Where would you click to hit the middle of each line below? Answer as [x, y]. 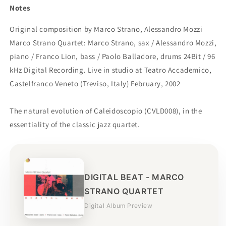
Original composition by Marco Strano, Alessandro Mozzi [106, 29]
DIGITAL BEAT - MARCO [134, 177]
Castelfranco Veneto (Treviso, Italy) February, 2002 [95, 84]
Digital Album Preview [119, 205]
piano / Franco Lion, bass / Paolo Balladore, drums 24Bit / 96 [112, 56]
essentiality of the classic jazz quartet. [75, 125]
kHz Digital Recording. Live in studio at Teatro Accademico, [111, 70]
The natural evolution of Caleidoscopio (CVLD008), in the [106, 111]
